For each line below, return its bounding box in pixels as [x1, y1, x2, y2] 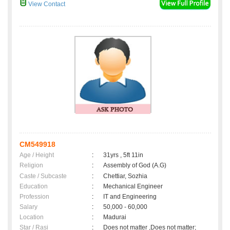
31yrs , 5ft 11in [103, 151, 143, 159]
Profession [20, 193, 49, 201]
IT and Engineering [103, 193, 157, 201]
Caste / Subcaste [20, 172, 67, 180]
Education [20, 183, 48, 190]
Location [20, 214, 44, 221]
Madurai [103, 214, 129, 221]
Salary [20, 203, 37, 211]
